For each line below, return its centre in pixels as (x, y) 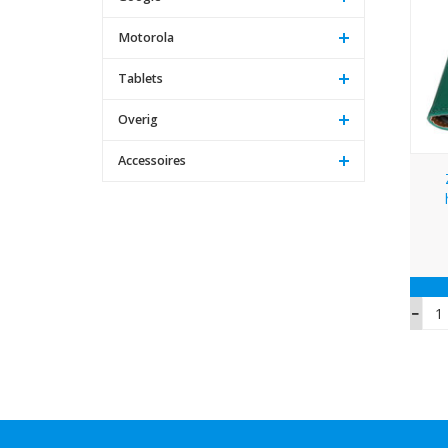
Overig (138, 119)
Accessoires (152, 160)
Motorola (146, 37)
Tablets (140, 78)
